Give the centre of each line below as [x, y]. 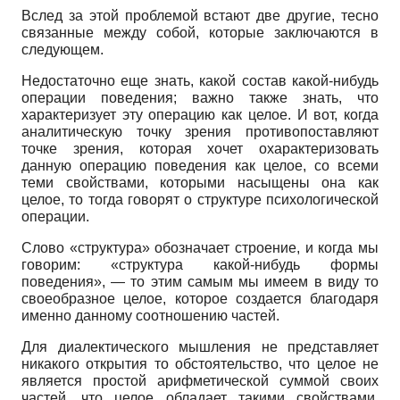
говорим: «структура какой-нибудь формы [200, 264]
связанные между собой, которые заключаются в [200, 32]
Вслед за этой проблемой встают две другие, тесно [200, 15]
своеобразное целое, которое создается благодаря [200, 298]
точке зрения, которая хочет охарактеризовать [200, 148]
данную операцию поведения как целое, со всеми [200, 165]
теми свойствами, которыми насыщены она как [200, 182]
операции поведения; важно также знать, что [200, 97]
